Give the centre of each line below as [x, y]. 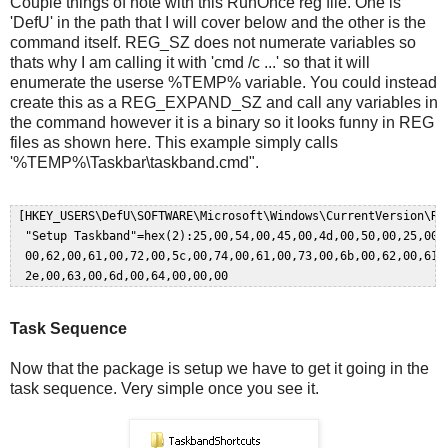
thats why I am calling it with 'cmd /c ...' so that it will [190, 63]
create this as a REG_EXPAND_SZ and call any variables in [224, 103]
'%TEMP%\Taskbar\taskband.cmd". [134, 163]
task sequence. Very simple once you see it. [164, 389]
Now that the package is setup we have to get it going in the [219, 369]
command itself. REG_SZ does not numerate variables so [213, 43]
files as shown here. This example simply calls [174, 143]
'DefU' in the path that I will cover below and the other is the [218, 23]
